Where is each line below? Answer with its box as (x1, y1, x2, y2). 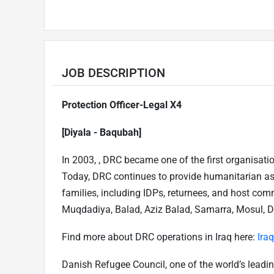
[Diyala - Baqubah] (62, 126, 141, 138)
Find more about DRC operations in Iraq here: (62, 231, 257, 243)
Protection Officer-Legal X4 (62, 98, 182, 111)
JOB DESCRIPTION (62, 65, 165, 80)
